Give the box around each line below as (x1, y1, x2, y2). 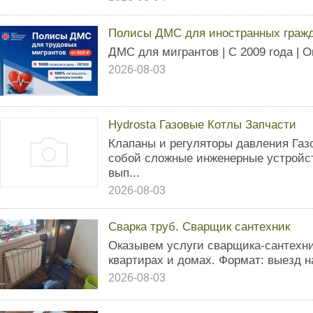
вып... (108, 166, 140, 180)
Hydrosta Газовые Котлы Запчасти (108, 117, 296, 131)
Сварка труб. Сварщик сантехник (108, 219, 290, 233)
